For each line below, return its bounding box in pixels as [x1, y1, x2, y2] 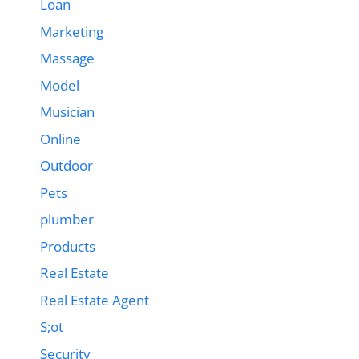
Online [40, 129, 81, 148]
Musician [40, 103, 95, 122]
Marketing [40, 22, 103, 41]
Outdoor [40, 156, 93, 175]
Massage [40, 49, 95, 68]
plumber [40, 210, 94, 229]
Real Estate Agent [40, 290, 149, 309]
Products [40, 236, 95, 256]
